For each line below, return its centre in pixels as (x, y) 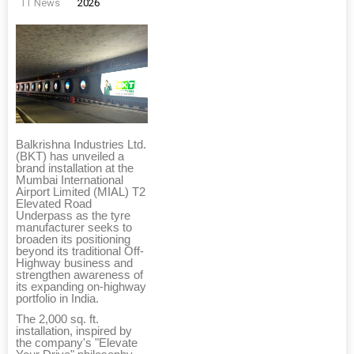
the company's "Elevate (77, 343)
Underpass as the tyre (73, 216)
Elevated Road (54, 204)
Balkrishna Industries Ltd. (81, 145)
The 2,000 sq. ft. (57, 320)
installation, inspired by (74, 331)
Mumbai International (70, 181)
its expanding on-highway (81, 287)
